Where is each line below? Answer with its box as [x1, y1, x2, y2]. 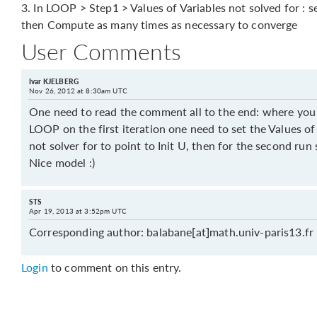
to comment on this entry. [47, 259, 182, 275]
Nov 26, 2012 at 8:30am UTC [29, 86, 127, 96]
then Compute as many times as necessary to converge [21, 16, 298, 33]
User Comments [21, 35, 181, 67]
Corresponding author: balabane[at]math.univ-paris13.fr [29, 224, 314, 240]
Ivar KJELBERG [29, 76, 79, 86]
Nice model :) [29, 154, 95, 171]
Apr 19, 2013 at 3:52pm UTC [29, 206, 127, 216]
